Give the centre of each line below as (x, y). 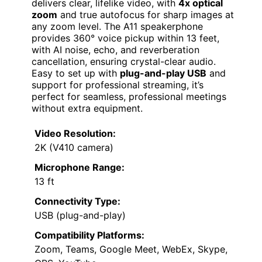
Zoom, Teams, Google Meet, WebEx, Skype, (131, 249)
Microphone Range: (80, 168)
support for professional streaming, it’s (118, 85)
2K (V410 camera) (74, 148)
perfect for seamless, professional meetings (129, 97)
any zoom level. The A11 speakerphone (117, 27)
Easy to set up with (76, 73)
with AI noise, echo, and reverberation (116, 50)
